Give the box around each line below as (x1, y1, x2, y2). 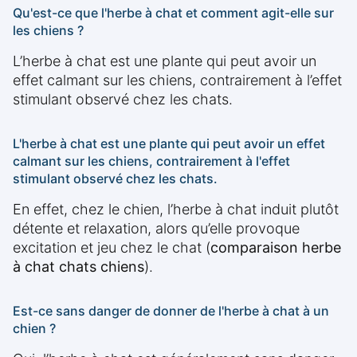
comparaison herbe (210, 239, 341, 257)
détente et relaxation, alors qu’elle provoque (13, 220, 300, 237)
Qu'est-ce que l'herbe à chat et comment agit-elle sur (13, 5, 334, 22)
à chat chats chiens (13, 258, 144, 276)
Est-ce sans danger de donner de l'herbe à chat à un (13, 303, 329, 320)
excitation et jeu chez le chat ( (13, 239, 210, 257)
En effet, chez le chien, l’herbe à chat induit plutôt (13, 201, 339, 218)
